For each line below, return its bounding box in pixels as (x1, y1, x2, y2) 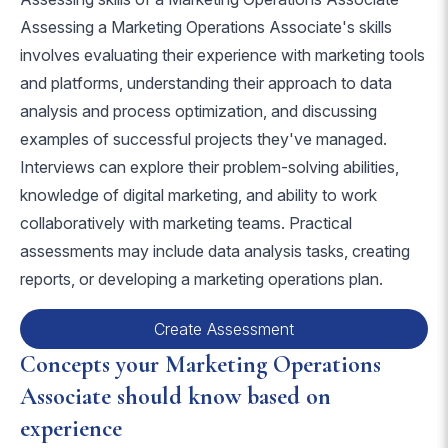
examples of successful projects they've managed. (20, 129, 387, 149)
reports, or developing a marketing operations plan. (20, 269, 383, 289)
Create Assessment (154, 319, 294, 339)
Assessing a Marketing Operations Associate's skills (20, 17, 392, 37)
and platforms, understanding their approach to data (20, 73, 392, 93)
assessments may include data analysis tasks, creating (20, 241, 410, 261)
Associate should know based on (20, 382, 331, 411)
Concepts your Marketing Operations (20, 350, 381, 379)
